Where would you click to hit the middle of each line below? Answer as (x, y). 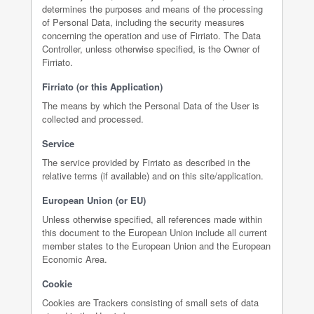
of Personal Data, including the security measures (143, 22)
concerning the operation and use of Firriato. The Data (151, 35)
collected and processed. (93, 119)
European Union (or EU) (94, 200)
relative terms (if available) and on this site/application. (153, 176)
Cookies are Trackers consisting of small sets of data (150, 302)
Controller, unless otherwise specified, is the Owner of (151, 49)
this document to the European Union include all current (155, 232)
